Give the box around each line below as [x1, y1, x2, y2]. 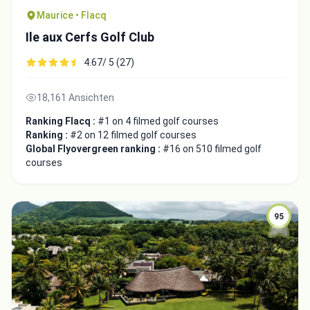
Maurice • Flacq [37, 9, 107, 21]
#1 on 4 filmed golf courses [98, 115, 219, 127]
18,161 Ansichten [37, 91, 114, 103]
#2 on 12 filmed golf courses [70, 129, 197, 140]
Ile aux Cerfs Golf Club [26, 29, 154, 44]
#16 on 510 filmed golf [163, 143, 262, 154]
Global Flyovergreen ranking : [26, 143, 163, 154]
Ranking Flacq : [26, 115, 98, 127]
